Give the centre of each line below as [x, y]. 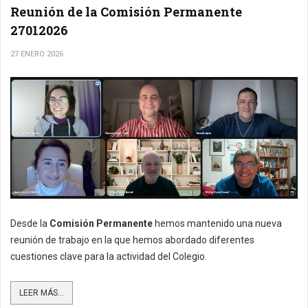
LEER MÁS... [42, 293]
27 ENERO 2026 [37, 54]
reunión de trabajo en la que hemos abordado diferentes [132, 240]
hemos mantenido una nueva [217, 224]
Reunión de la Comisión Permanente [126, 11]
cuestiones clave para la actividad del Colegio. [109, 257]
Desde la [30, 224]
